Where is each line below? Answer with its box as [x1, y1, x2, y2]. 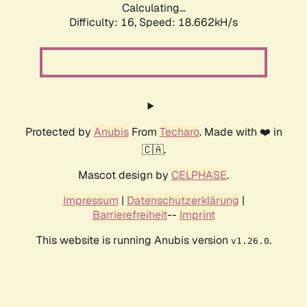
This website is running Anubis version [36, 233, 231, 248]
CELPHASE [171, 168, 227, 183]
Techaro [159, 125, 199, 140]
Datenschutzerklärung [126, 193, 239, 208]
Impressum [62, 193, 119, 208]
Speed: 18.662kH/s [139, 15, 238, 30]
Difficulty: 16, [69, 15, 139, 30]
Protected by [25, 125, 94, 140]
